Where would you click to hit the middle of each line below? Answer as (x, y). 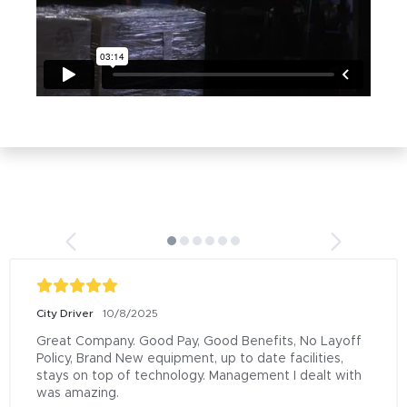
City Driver (65, 313)
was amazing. (78, 393)
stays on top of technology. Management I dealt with (199, 376)
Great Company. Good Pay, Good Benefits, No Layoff (199, 342)
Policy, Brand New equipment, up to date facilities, (190, 359)
